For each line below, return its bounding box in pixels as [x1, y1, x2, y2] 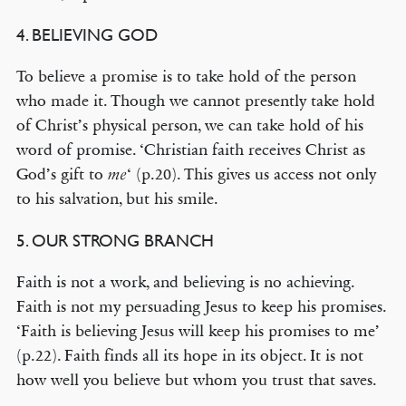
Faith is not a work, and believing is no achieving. [15, 272, 354, 292]
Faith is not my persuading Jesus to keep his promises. [15, 296, 386, 316]
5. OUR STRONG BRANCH [15, 230, 214, 250]
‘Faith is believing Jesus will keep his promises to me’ [15, 321, 380, 341]
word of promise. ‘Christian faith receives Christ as [15, 140, 365, 159]
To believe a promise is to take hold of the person [15, 66, 356, 86]
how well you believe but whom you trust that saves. [15, 370, 377, 390]
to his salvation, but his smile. [15, 188, 218, 208]
